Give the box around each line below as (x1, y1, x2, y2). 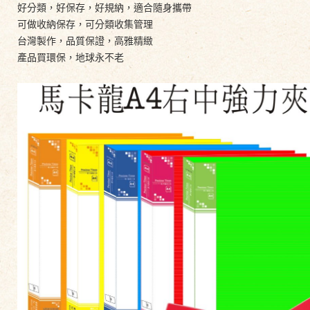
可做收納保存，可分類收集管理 (17, 19, 153, 30)
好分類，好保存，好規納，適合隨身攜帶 (17, 2, 192, 13)
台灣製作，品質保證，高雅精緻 (17, 35, 153, 46)
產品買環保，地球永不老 (17, 52, 124, 63)
